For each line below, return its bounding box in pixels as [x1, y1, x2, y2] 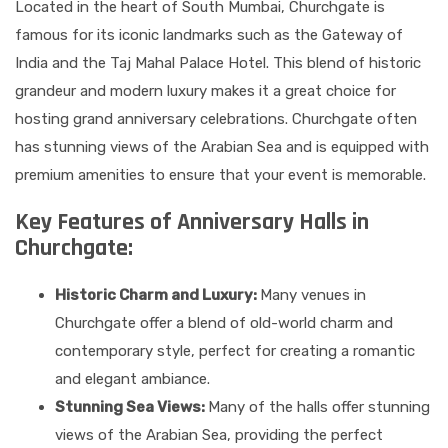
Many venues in [260, 286, 366, 305]
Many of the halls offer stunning [208, 398, 430, 417]
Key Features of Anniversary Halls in [15, 207, 369, 238]
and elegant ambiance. [55, 370, 210, 389]
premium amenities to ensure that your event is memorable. [15, 166, 426, 185]
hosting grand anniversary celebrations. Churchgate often [15, 110, 417, 129]
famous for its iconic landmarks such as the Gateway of [15, 26, 403, 45]
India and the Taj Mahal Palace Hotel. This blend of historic [15, 54, 421, 73]
